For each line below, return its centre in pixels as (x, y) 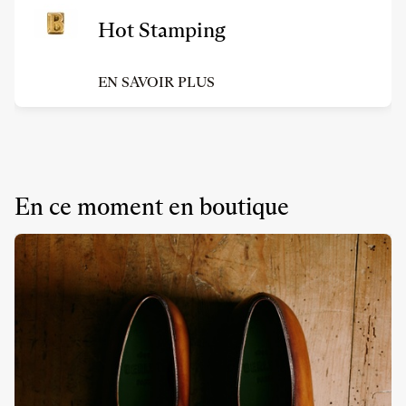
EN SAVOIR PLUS (156, 82)
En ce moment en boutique (152, 206)
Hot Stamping (162, 30)
